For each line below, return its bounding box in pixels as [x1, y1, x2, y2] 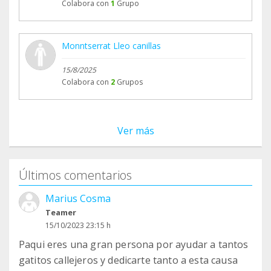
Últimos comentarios [19, 167, 132, 184]
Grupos [117, 77, 143, 88]
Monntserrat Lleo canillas [62, 40, 161, 52]
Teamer [45, 207, 76, 218]
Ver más [117, 124, 154, 138]
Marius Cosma [45, 192, 111, 206]
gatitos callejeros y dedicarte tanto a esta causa [19, 253, 238, 267]
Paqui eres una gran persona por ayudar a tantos [19, 238, 249, 252]
